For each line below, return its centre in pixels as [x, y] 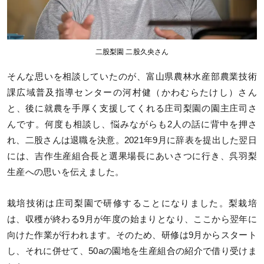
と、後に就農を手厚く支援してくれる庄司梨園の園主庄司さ [132, 109]
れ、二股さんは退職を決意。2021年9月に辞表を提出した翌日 [132, 141]
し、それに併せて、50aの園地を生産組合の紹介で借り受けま [132, 251]
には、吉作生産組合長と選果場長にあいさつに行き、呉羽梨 [132, 156]
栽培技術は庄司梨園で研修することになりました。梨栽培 [132, 204]
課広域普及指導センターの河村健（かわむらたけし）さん [132, 93]
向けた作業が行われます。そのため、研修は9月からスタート [132, 235]
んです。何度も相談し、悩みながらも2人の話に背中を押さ [132, 125]
